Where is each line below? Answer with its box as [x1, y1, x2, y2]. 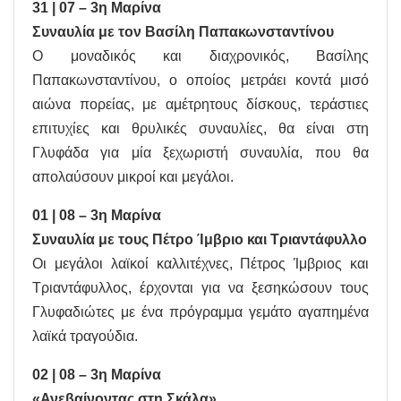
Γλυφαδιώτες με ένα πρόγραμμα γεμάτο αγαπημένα [32, 304, 369, 320]
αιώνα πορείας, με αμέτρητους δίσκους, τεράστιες [32, 97, 369, 113]
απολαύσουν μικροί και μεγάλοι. [32, 169, 234, 185]
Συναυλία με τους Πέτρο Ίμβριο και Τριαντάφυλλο [32, 232, 367, 248]
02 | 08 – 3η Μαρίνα [32, 367, 161, 383]
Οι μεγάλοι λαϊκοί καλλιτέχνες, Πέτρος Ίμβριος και [32, 256, 369, 272]
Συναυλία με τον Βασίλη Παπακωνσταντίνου [32, 24, 334, 40]
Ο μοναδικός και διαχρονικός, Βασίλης [32, 48, 369, 64]
